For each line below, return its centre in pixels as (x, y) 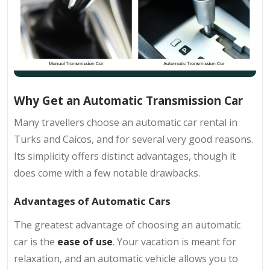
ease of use (85, 242)
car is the (36, 242)
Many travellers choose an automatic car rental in (126, 122)
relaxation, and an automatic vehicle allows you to (126, 259)
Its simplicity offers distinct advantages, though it (125, 156)
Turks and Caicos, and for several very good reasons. (133, 139)
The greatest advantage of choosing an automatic (127, 225)
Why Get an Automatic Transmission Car (128, 101)
